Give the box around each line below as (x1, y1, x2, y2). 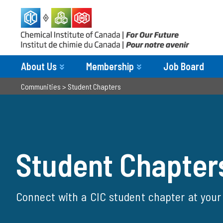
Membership (86, 60, 134, 72)
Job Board (163, 60, 204, 72)
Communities (21, 82, 61, 91)
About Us (21, 60, 57, 72)
